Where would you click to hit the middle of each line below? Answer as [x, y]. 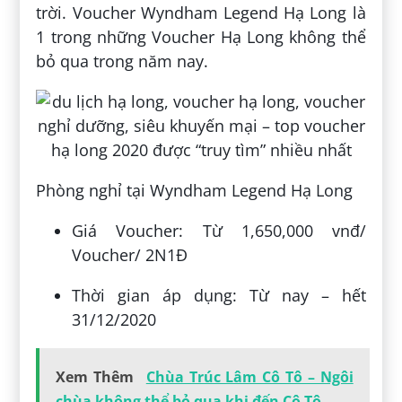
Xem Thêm [95, 376]
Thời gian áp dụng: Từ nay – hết [219, 295]
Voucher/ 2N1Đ [130, 254]
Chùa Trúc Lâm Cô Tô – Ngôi [249, 376]
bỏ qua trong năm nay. [122, 61]
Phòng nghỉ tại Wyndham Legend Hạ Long [195, 190]
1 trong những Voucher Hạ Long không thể [201, 36]
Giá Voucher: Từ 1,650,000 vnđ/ [219, 230]
